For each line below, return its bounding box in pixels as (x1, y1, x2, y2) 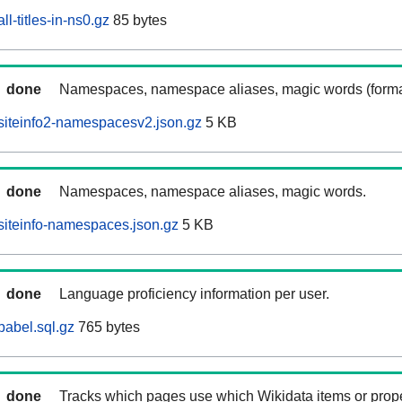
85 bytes (109, 13, 167, 29)
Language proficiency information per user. (59, 286, 329, 302)
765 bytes (74, 319, 140, 336)
